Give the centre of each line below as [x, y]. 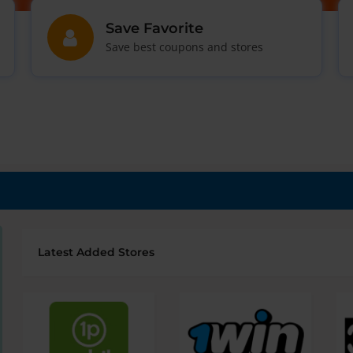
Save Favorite [154, 28]
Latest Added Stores [97, 252]
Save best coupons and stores [184, 47]
